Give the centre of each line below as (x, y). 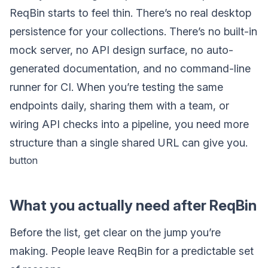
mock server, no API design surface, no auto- (121, 50)
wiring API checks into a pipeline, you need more (129, 124)
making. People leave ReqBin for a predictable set (132, 251)
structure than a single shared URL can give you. (129, 142)
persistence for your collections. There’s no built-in (133, 31)
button (24, 160)
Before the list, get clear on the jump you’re (115, 232)
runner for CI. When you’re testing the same (116, 87)
